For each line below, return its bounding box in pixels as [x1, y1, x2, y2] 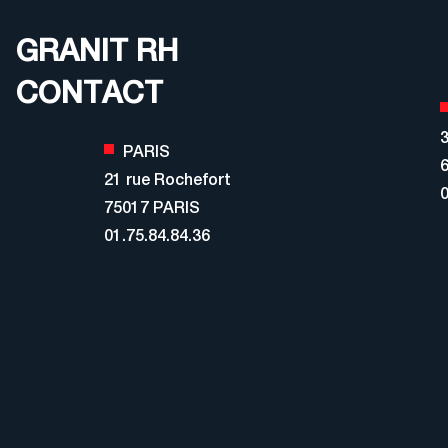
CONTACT [16, 73, 163, 110]
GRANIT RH [16, 31, 178, 68]
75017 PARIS [104, 197, 200, 217]
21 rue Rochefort [104, 169, 231, 189]
